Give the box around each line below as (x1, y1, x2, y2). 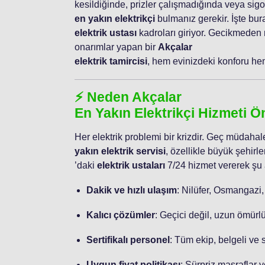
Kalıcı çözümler (86, 209, 155, 220)
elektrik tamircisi (75, 56, 147, 66)
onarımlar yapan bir (75, 41, 158, 52)
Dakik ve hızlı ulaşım (86, 185, 177, 195)
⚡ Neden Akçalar (75, 89, 182, 105)
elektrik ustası (75, 27, 137, 38)
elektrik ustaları (97, 160, 165, 170)
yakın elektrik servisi (75, 146, 166, 156)
